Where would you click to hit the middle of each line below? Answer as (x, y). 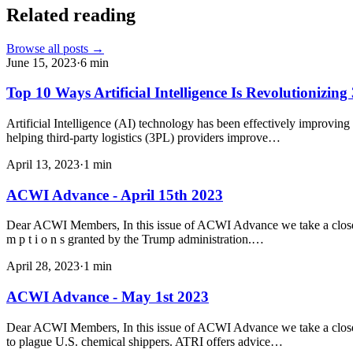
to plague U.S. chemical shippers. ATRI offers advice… (145, 341)
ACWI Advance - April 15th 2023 (115, 195)
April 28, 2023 (43, 266)
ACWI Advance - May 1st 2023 (108, 297)
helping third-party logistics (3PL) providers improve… (143, 137)
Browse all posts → (55, 48)
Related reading (71, 15)
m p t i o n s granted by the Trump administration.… (135, 240)
